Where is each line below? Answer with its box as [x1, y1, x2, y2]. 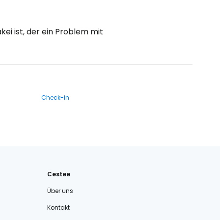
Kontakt [47, 203, 70, 212]
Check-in [41, 93, 69, 102]
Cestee [47, 170, 70, 178]
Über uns [47, 187, 73, 195]
